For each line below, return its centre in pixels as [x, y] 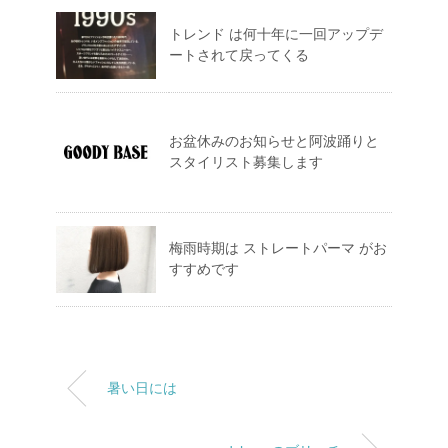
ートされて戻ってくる [239, 55]
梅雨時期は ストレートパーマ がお [278, 248]
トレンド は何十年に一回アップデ [276, 34]
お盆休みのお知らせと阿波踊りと [274, 141]
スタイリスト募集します [246, 162]
